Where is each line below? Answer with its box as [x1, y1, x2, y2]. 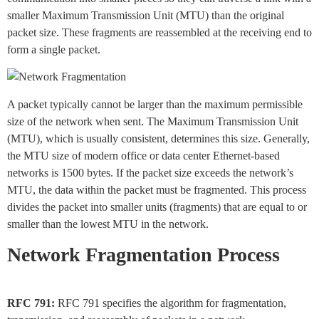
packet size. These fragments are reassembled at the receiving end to [7, 26, 312, 38]
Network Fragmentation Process [7, 244, 280, 266]
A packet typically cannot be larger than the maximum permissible [7, 98, 303, 110]
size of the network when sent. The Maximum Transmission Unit [7, 115, 298, 127]
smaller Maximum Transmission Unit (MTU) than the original [7, 9, 284, 21]
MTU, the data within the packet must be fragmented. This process [7, 183, 306, 196]
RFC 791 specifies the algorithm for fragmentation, [55, 297, 286, 310]
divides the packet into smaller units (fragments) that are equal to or [7, 200, 307, 213]
